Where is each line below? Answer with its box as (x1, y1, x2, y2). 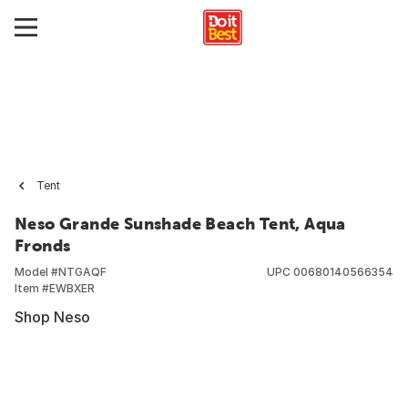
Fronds (15, 236, 71, 255)
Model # (15, 265, 58, 279)
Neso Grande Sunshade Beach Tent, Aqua (15, 214, 346, 233)
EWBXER (49, 281, 95, 295)
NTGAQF (58, 265, 107, 279)
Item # (15, 281, 49, 295)
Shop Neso (15, 308, 90, 326)
